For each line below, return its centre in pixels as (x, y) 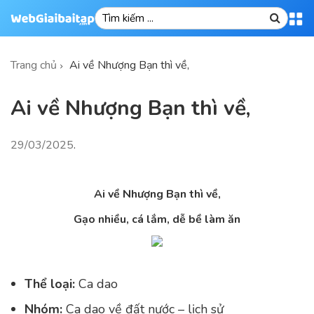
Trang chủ (34, 65)
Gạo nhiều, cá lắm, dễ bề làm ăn (157, 219)
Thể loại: (50, 284)
